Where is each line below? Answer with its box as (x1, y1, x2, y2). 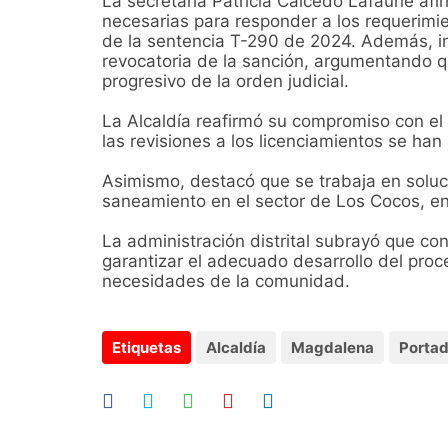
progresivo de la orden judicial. (102, 71, 359, 92)
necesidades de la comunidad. (102, 271, 350, 292)
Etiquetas (112, 338, 181, 358)
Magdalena (291, 338, 374, 358)
